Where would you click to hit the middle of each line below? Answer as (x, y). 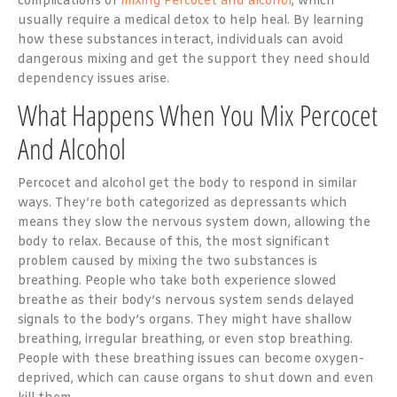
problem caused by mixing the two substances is (167, 261)
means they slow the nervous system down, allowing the (194, 222)
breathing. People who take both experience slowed (177, 281)
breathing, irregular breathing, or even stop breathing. (185, 339)
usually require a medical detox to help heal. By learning (191, 20)
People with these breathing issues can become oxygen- (191, 359)
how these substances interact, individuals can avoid (181, 40)
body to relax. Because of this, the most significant (174, 242)
